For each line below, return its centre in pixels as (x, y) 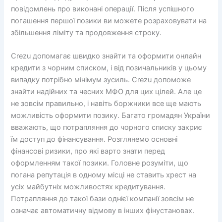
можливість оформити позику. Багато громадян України (111, 116)
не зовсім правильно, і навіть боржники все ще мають (106, 104)
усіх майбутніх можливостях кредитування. (88, 187)
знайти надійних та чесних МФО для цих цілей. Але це (107, 92)
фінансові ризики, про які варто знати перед (88, 151)
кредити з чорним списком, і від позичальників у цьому (109, 68)
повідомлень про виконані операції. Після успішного (103, 9)
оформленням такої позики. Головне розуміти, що (100, 163)
